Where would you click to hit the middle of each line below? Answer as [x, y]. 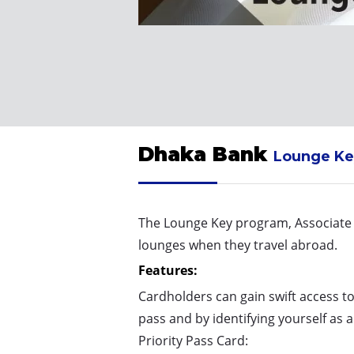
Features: [168, 271]
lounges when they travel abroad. [237, 245]
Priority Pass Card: [193, 341]
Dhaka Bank [205, 154]
